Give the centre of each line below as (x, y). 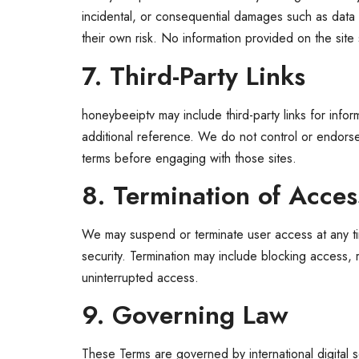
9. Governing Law (185, 315)
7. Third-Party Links (194, 76)
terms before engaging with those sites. (189, 158)
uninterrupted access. (140, 277)
